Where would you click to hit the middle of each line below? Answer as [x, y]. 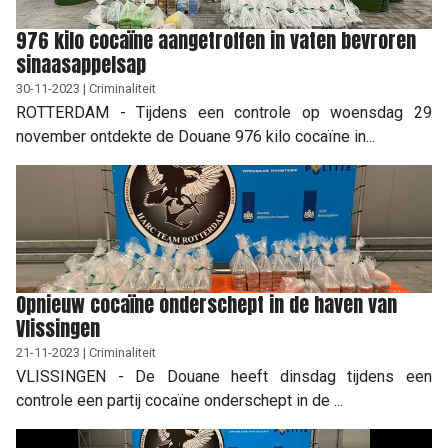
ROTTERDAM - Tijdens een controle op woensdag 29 [224, 112]
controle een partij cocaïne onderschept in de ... [179, 400]
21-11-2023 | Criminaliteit [86, 352]
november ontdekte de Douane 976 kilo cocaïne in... [195, 136]
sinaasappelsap [81, 64]
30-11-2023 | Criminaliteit [86, 88]
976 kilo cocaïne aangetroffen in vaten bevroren [216, 40]
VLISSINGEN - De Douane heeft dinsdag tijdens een [224, 376]
